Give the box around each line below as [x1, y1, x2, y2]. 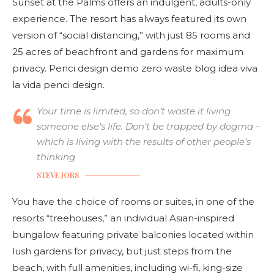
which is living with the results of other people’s [37, 135, 251, 147]
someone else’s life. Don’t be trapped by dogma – [37, 120, 261, 132]
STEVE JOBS [37, 169, 79, 180]
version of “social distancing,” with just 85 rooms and [12, 29, 250, 41]
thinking [37, 150, 75, 163]
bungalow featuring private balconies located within [12, 228, 254, 240]
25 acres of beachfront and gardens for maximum [12, 45, 243, 57]
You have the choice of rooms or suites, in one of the [12, 195, 254, 207]
